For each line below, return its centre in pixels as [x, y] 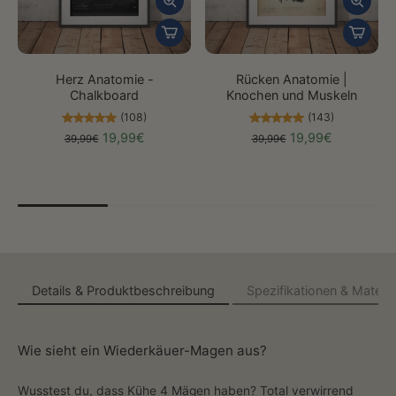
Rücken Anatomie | [292, 79]
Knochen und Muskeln [292, 95]
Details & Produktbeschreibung [123, 291]
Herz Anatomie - [104, 79]
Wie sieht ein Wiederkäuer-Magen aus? [142, 351]
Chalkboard [104, 95]
